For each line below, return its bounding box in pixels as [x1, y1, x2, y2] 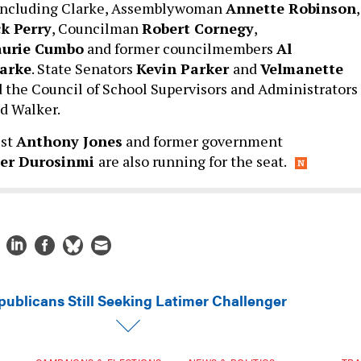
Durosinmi [19, 151, 98, 171]
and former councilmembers [84, 39, 276, 58]
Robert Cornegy [142, 19, 254, 38]
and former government [122, 131, 283, 151]
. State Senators [31, 59, 136, 78]
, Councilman [52, 19, 142, 38]
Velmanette [260, 59, 343, 78]
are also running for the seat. [98, 151, 287, 171]
